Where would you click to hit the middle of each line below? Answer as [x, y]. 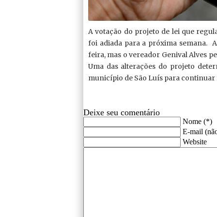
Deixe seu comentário [122, 112]
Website [195, 141]
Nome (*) [197, 121]
